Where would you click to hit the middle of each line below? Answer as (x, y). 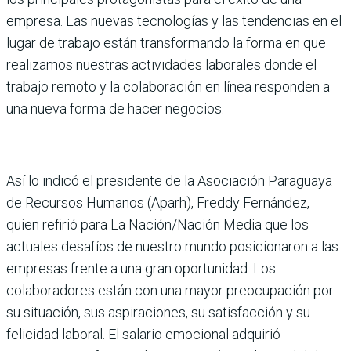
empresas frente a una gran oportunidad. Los (141, 268)
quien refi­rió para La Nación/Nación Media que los (157, 224)
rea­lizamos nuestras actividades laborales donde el (161, 64)
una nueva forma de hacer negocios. (115, 108)
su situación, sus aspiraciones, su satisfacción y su (158, 312)
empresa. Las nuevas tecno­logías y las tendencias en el (174, 20)
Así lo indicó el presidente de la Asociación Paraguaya (169, 180)
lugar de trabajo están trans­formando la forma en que (166, 42)
